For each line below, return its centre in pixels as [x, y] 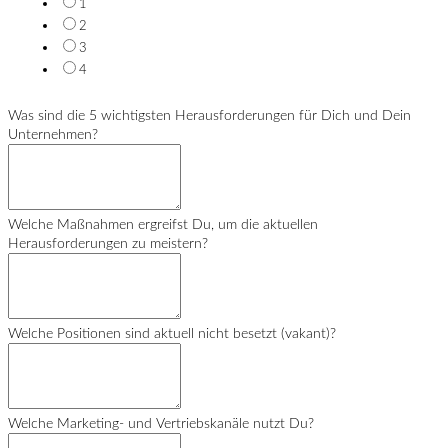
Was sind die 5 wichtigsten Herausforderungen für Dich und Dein [209, 115]
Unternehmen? [53, 134]
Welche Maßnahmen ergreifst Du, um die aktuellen [163, 224]
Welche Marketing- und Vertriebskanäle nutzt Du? [161, 423]
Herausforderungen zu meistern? [108, 243]
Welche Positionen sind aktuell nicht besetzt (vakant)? [172, 333]
